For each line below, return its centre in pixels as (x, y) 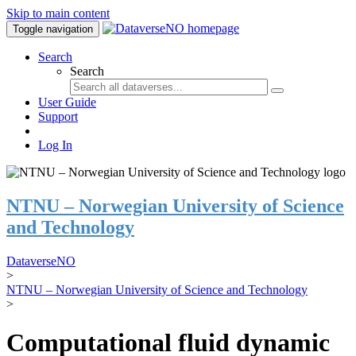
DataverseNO (41, 261)
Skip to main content (58, 13)
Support (58, 116)
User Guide (67, 102)
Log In (55, 145)
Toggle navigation (53, 29)
